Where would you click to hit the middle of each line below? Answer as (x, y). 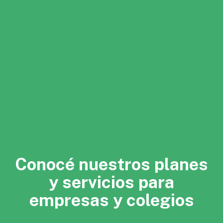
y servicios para (111, 182)
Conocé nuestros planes (111, 165)
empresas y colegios (111, 200)
